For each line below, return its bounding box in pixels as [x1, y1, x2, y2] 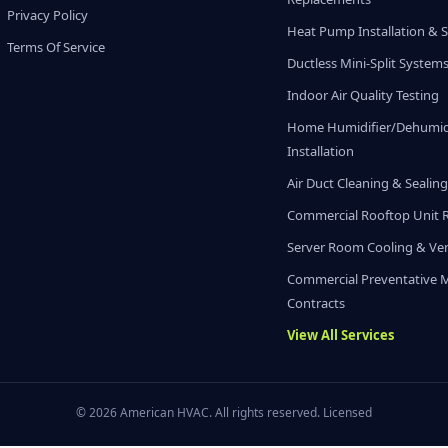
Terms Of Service [6, 38, 105, 56]
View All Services [287, 326, 395, 344]
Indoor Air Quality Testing [287, 86, 440, 104]
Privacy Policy [6, 6, 88, 24]
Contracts [287, 294, 346, 312]
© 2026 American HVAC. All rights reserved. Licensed [76, 404, 372, 421]
